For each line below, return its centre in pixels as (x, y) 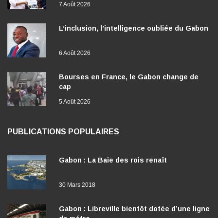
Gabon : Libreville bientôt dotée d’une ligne (134, 209)
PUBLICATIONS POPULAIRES (63, 132)
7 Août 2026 (75, 5)
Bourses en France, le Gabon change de (129, 77)
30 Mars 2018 (77, 185)
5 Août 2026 (75, 102)
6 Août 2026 (75, 53)
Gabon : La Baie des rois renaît (113, 160)
